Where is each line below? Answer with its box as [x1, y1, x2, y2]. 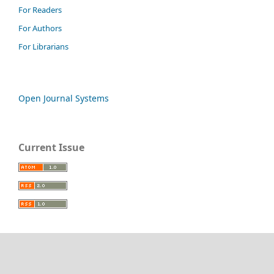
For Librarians [18, 41, 68, 53]
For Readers [18, 4, 62, 16]
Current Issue [18, 141, 84, 155]
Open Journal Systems [18, 92, 109, 105]
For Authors [18, 23, 62, 34]
